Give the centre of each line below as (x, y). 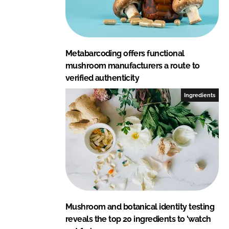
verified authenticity (102, 78)
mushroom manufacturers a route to (133, 65)
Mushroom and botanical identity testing (140, 207)
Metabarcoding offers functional (125, 53)
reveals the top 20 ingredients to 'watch (138, 219)
